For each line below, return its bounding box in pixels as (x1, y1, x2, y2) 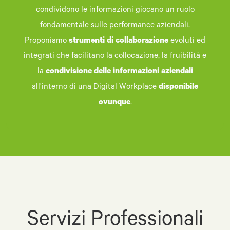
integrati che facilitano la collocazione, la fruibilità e (24, 52, 206, 62)
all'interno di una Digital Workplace (32, 83, 159, 92)
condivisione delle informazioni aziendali (45, 68, 193, 77)
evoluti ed (168, 37, 205, 46)
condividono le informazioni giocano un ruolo (35, 6, 195, 15)
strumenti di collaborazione (69, 37, 168, 46)
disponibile (159, 83, 198, 92)
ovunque (98, 99, 130, 108)
